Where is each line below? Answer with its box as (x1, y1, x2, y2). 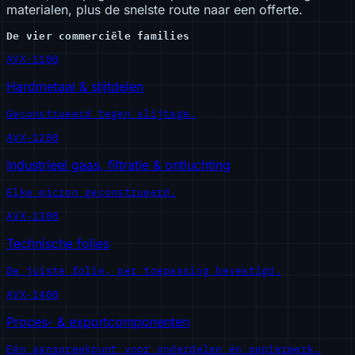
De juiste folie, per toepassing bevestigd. (6, 263, 281, 277)
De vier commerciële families (6, 29, 190, 42)
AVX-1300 (6, 208, 59, 223)
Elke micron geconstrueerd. (6, 185, 177, 199)
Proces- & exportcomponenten (6, 313, 189, 330)
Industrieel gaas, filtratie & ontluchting (6, 156, 231, 173)
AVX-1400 (6, 287, 59, 301)
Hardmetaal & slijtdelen (6, 78, 143, 94)
